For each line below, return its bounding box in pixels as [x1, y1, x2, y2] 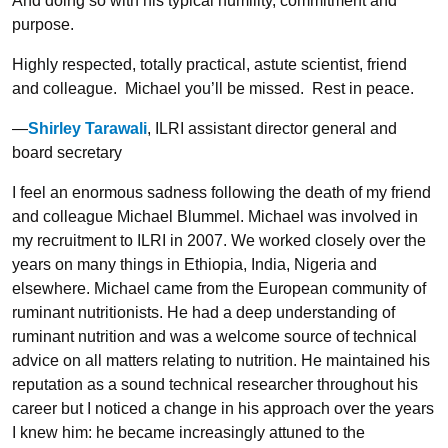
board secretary [12, 144, 122, 161]
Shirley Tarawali [28, 120, 147, 137]
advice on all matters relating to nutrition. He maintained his [12, 352, 430, 369]
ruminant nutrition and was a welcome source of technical [12, 328, 417, 345]
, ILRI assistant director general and [147, 120, 397, 137]
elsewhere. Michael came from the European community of [12, 280, 426, 297]
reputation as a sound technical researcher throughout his [12, 376, 418, 393]
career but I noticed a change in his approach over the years [12, 400, 434, 417]
